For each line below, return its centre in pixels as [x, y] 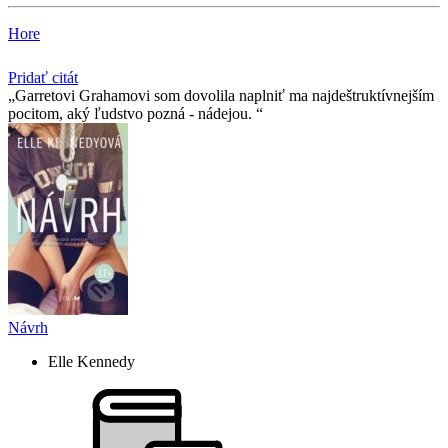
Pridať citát [43, 78]
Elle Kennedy [91, 362]
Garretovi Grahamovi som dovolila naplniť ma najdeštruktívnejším [224, 96]
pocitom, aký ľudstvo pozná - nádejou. [132, 114]
